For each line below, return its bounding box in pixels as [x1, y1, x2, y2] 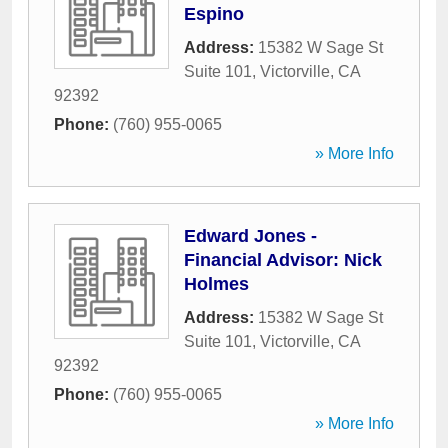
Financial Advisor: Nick [184, 250, 382, 270]
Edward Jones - [184, 226, 317, 246]
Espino [184, 4, 244, 24]
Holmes [184, 274, 249, 294]
